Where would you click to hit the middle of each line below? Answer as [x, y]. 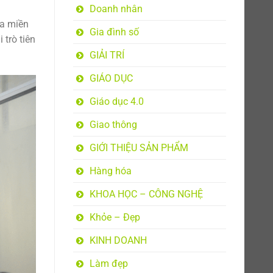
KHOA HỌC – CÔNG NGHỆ [146, 194]
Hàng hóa [110, 171]
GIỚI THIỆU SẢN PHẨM [139, 148]
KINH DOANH [118, 240]
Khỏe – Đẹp [115, 217]
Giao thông [113, 125]
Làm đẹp [108, 264]
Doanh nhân [116, 9]
